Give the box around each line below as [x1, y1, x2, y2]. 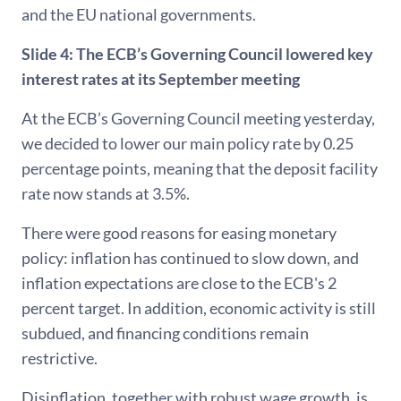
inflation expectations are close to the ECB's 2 [21, 273, 337, 293]
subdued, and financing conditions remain [21, 323, 309, 343]
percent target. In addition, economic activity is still [21, 298, 376, 318]
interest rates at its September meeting [21, 69, 300, 89]
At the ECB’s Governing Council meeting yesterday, [21, 108, 375, 128]
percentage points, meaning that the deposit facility [21, 158, 378, 178]
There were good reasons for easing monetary [21, 223, 337, 243]
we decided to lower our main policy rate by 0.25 [21, 133, 354, 153]
